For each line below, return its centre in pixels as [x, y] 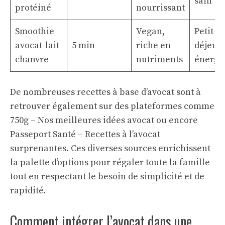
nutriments [159, 60]
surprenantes [38, 148]
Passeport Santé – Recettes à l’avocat [85, 134]
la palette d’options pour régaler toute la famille [110, 162]
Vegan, [150, 31]
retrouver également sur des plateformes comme [112, 106]
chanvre [32, 60]
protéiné [33, 8]
